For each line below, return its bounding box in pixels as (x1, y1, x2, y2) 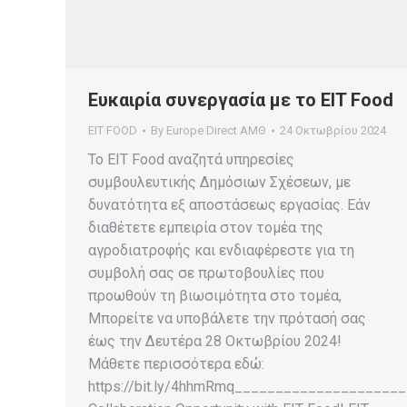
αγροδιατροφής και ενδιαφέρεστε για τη (88, 242, 354, 259)
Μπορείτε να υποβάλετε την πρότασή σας (88, 310, 366, 327)
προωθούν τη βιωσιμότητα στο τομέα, (88, 287, 342, 304)
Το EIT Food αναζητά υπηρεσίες (88, 151, 294, 168)
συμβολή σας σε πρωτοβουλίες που (88, 264, 324, 282)
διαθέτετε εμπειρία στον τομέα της (88, 219, 323, 236)
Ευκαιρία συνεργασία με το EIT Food (88, 89, 393, 111)
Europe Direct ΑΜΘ (166, 124, 266, 137)
